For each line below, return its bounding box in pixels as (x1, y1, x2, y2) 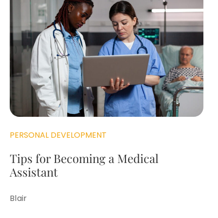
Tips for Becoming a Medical (10, 150, 159, 166)
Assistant (10, 163, 58, 180)
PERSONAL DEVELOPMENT (10, 129, 107, 141)
